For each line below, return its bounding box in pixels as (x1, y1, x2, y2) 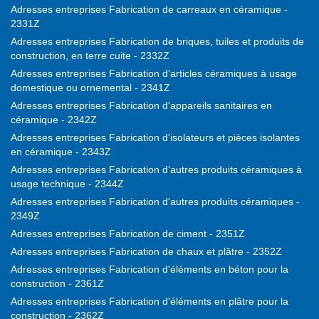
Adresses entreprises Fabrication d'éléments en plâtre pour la (11, 296, 288, 308)
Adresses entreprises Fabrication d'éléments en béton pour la (11, 263, 288, 276)
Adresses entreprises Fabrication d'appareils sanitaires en (11, 100, 272, 112)
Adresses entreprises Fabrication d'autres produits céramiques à (11, 164, 302, 176)
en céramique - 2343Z (11, 146, 111, 158)
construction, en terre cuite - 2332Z (11, 50, 169, 62)
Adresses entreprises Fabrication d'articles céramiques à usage (11, 68, 297, 80)
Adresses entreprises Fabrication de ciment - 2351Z (11, 228, 245, 240)
